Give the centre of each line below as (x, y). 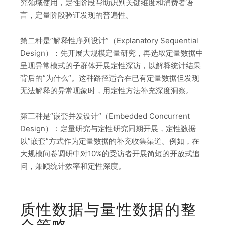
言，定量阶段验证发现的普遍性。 (77, 15)
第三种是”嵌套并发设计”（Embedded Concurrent (105, 116)
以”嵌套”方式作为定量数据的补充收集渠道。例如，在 (110, 141)
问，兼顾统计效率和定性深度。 (73, 166)
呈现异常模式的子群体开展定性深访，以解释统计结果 (110, 65)
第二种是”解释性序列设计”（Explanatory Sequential (109, 40)
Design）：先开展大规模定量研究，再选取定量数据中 (112, 53)
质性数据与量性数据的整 (108, 210)
